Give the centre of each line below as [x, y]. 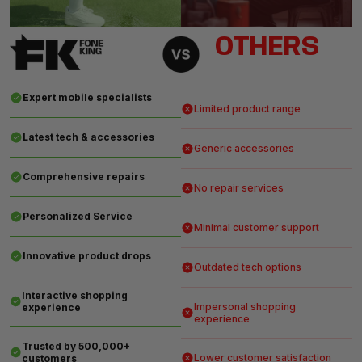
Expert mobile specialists [87, 98]
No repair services [239, 188]
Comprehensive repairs [84, 177]
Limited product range [247, 109]
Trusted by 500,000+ [76, 346]
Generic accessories [244, 149]
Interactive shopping [75, 295]
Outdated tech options [248, 267]
